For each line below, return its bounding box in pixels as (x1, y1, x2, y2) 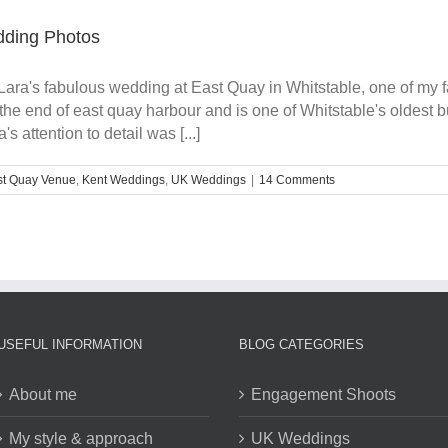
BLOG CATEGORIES (239, 337, 364, 352)
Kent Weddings (82, 173, 165, 187)
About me (8, 386, 77, 403)
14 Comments (259, 173, 335, 187)
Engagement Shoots (251, 386, 396, 403)
